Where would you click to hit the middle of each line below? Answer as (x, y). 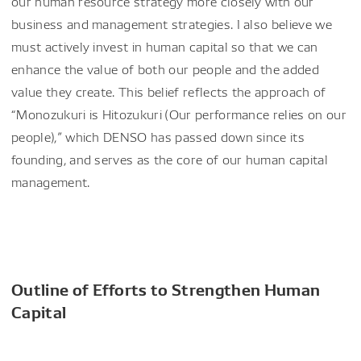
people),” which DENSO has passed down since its (158, 137)
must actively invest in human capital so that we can (165, 46)
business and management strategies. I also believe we (172, 24)
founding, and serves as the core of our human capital (170, 159)
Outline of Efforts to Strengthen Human (166, 288)
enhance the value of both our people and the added (166, 69)
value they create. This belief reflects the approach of (169, 91)
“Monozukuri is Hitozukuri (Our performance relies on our (179, 114)
